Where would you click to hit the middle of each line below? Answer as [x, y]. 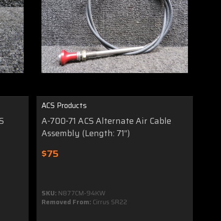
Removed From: [67, 202]
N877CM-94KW [81, 193]
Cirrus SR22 [110, 202]
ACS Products [64, 105]
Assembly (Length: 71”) [86, 133]
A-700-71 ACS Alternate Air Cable [107, 121]
